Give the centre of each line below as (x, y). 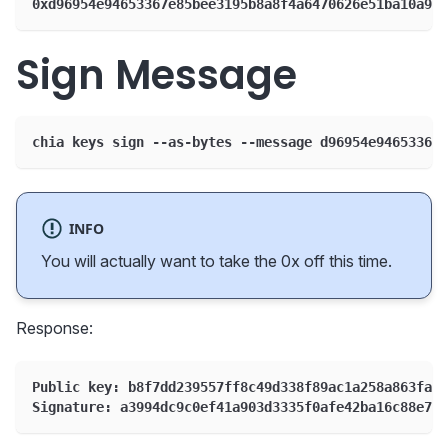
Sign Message (156, 75)
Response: (54, 327)
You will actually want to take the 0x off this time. (216, 260)
